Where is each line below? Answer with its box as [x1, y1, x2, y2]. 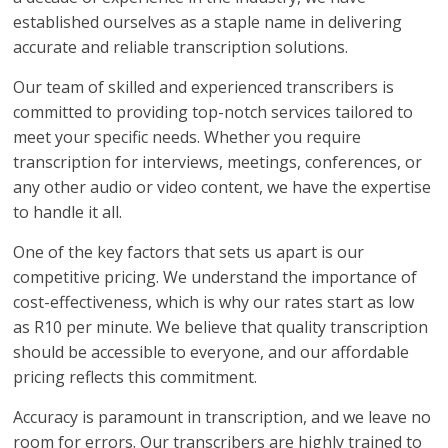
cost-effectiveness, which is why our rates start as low [13, 291, 415, 313]
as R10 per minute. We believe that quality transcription [13, 316, 429, 338]
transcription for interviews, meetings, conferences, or [13, 151, 423, 173]
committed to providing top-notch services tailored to [13, 101, 414, 123]
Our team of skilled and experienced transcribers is [13, 76, 395, 98]
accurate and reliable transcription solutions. [13, 36, 349, 58]
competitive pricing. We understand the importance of [13, 266, 418, 288]
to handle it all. [13, 201, 123, 223]
